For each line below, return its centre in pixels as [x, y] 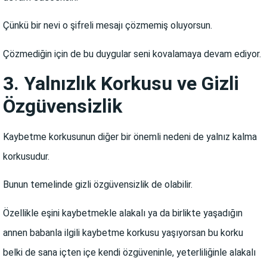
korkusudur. [26, 156]
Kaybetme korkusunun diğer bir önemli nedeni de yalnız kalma [130, 136]
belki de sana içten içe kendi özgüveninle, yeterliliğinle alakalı [129, 252]
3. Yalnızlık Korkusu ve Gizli [121, 83]
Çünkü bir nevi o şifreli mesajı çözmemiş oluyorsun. [108, 26]
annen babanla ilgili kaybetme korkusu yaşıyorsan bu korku [123, 232]
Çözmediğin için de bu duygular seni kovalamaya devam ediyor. [132, 54]
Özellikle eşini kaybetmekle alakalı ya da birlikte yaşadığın [123, 213]
